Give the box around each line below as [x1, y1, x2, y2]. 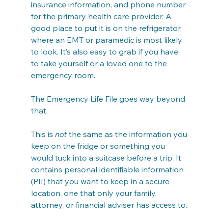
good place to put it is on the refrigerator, [30, 23, 184, 33]
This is [30, 129, 55, 139]
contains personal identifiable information [30, 165, 186, 174]
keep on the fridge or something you [30, 141, 167, 151]
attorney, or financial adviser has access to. [30, 200, 187, 210]
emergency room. [30, 70, 95, 80]
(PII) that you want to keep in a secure [30, 176, 171, 186]
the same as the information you [66, 129, 189, 139]
